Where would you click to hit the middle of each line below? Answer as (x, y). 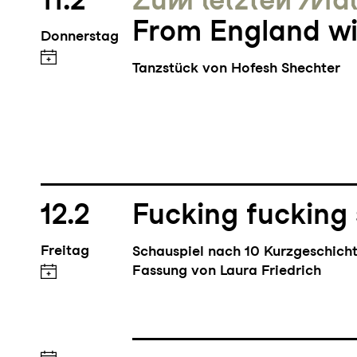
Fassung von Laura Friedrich (227, 272)
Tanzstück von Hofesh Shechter (237, 70)
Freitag (65, 252)
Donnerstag (79, 38)
